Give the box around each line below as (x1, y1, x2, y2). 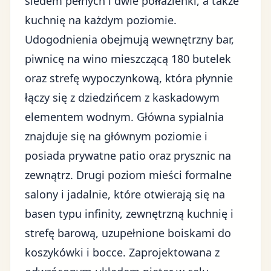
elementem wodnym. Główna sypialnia (25, 109, 224, 124)
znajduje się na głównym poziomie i (25, 129, 207, 143)
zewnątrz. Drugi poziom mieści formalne (25, 168, 232, 182)
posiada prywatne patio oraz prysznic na (25, 148, 231, 163)
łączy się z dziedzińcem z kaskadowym (25, 90, 220, 105)
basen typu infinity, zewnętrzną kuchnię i (25, 206, 233, 221)
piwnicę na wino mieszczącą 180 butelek (25, 51, 231, 66)
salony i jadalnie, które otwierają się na (25, 187, 225, 201)
